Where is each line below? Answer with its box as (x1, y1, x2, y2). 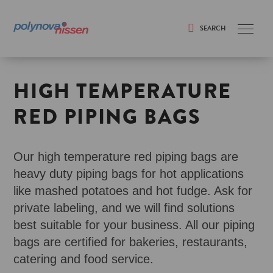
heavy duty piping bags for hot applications (13, 167, 244, 180)
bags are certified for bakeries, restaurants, (13, 235, 248, 249)
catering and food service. (13, 252, 154, 266)
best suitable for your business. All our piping (13, 218, 255, 232)
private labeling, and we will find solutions (13, 201, 235, 214)
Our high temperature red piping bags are (13, 150, 239, 163)
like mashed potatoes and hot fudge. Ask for (13, 184, 253, 197)
